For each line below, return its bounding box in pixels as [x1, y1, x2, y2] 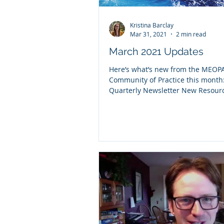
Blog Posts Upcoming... [109, 95, 185, 105]
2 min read [176, 29, 206, 38]
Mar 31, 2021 [130, 29, 167, 38]
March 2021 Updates [109, 45, 203, 57]
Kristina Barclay [130, 21, 173, 29]
